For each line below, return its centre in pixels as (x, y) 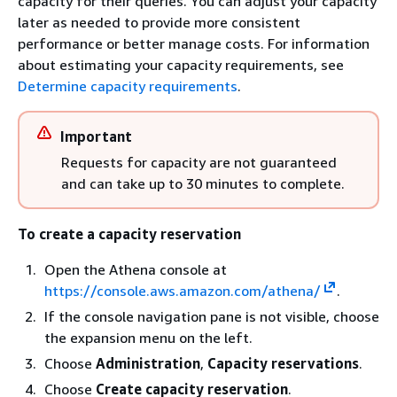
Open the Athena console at (136, 269)
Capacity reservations (283, 363)
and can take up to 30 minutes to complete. (203, 183)
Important (96, 136)
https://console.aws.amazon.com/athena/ (183, 291)
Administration (148, 363)
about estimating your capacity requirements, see (181, 65)
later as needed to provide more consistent (159, 22)
